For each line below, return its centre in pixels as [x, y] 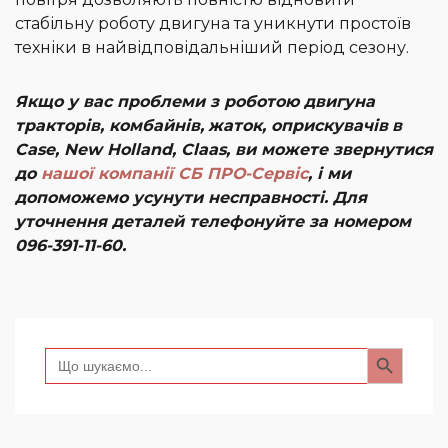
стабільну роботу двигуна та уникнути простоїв [213, 24]
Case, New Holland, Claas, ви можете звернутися [224, 150]
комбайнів [154, 126]
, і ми [329, 174]
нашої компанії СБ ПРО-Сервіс [174, 174]
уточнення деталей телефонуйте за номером [213, 222]
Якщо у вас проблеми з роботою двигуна [195, 102]
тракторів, [62, 126]
